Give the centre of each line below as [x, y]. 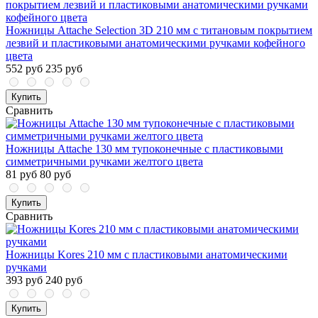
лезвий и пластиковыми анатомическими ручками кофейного [155, 43]
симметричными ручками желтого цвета [104, 162]
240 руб [64, 280]
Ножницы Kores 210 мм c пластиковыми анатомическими [147, 255]
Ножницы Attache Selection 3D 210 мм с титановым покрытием [159, 31]
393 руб [24, 280]
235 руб [64, 69]
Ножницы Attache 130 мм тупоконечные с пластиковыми [144, 149]
